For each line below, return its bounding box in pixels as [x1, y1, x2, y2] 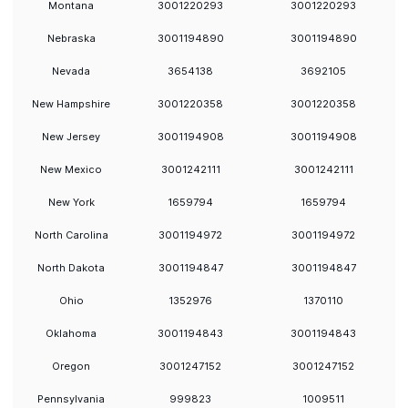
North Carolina [34, 229, 108, 241]
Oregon [52, 360, 90, 372]
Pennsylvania [37, 393, 105, 405]
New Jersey [42, 130, 100, 143]
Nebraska [46, 32, 96, 45]
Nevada [52, 65, 90, 77]
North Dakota [37, 261, 105, 274]
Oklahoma [46, 327, 97, 340]
